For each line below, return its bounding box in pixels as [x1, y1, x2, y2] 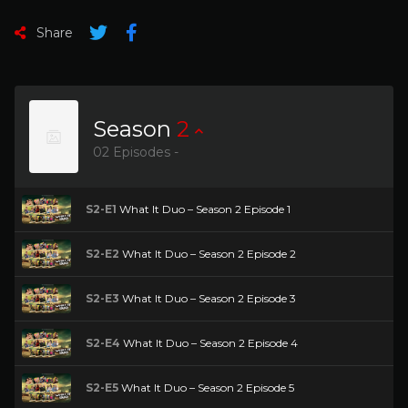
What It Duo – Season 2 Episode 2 [119, 247, 296, 260]
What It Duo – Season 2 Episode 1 [117, 202, 291, 216]
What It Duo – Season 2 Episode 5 [118, 381, 294, 394]
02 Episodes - [93, 144, 178, 161]
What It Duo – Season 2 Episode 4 [120, 336, 298, 350]
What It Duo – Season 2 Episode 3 [119, 291, 296, 305]
